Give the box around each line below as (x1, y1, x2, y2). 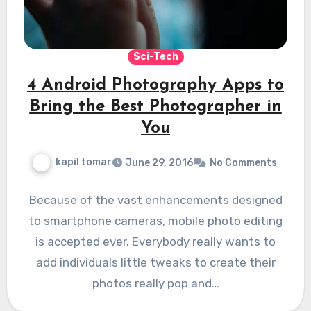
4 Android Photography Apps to (27, 76, 284, 94)
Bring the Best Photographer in (29, 98, 282, 115)
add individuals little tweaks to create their (35, 255, 276, 269)
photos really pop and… (92, 276, 219, 290)
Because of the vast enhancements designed (28, 192, 283, 207)
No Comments (209, 156, 277, 169)
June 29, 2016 (125, 156, 193, 169)
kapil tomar (55, 155, 112, 168)
